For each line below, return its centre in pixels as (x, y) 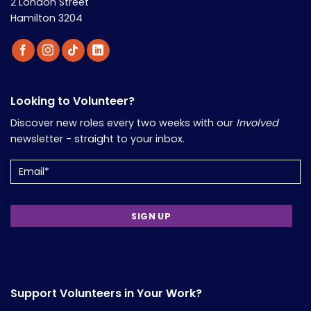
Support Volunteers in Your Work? (106, 293)
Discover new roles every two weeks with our (123, 123)
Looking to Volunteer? (73, 101)
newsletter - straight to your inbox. (98, 138)
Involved (257, 123)
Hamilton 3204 (47, 18)
